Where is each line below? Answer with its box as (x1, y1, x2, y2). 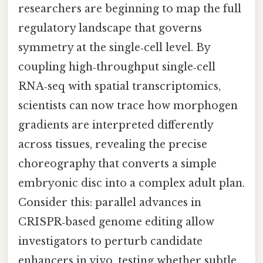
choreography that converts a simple (18, 157, 217, 171)
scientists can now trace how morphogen (18, 99, 238, 113)
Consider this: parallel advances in (18, 196, 201, 210)
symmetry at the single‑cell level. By (18, 41, 210, 55)
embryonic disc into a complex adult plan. (18, 177, 245, 190)
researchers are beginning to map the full (18, 2, 241, 16)
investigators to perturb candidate (18, 235, 203, 248)
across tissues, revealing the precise (18, 138, 207, 151)
